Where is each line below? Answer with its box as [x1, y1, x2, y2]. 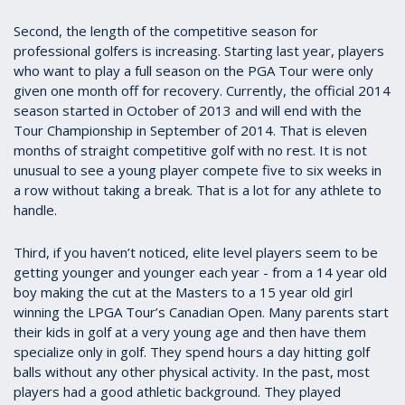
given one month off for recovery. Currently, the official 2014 [14, 80, 391, 99]
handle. [14, 200, 57, 219]
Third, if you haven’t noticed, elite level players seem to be [14, 242, 378, 261]
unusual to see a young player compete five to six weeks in [14, 160, 381, 179]
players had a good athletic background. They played [14, 381, 341, 400]
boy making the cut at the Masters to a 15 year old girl [14, 282, 353, 301]
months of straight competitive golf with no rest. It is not [14, 140, 367, 159]
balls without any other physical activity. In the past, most [14, 362, 370, 381]
